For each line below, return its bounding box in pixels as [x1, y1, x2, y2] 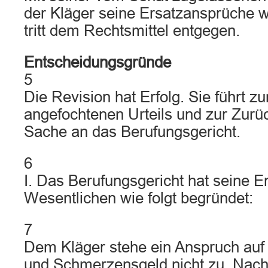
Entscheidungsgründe [24, 54, 171, 71]
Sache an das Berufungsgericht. [24, 123, 240, 140]
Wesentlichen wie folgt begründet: [24, 190, 253, 206]
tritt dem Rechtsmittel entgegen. [24, 22, 240, 39]
